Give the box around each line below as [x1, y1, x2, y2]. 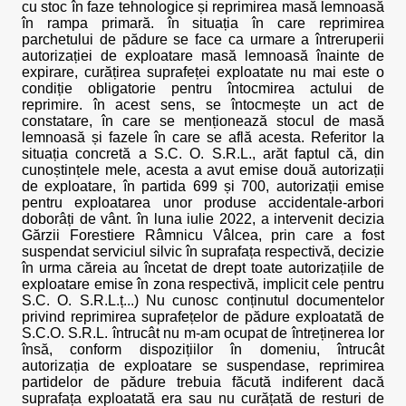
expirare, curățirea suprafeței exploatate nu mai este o [22, 64, 384, 80]
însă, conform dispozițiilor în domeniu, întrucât [22, 342, 384, 357]
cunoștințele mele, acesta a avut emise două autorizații [22, 162, 384, 178]
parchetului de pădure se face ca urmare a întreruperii [22, 32, 384, 47]
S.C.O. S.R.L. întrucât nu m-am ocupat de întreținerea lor [22, 325, 384, 341]
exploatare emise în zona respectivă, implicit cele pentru [22, 276, 384, 292]
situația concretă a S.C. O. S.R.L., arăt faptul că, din [22, 146, 384, 161]
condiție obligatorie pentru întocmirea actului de [22, 81, 384, 96]
